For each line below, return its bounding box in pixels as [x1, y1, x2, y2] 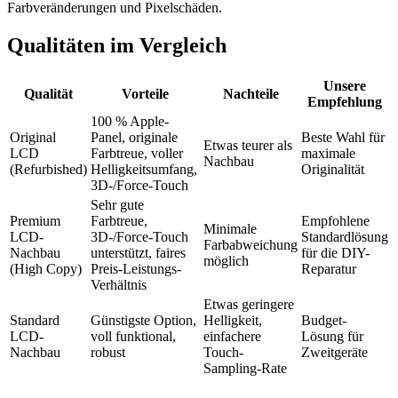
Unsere [323, 77, 366, 93]
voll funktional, [91, 328, 176, 344]
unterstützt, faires [91, 244, 186, 260]
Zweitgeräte [301, 344, 368, 360]
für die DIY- [301, 244, 370, 260]
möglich [203, 252, 249, 268]
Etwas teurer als [203, 137, 292, 153]
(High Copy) [10, 260, 82, 276]
